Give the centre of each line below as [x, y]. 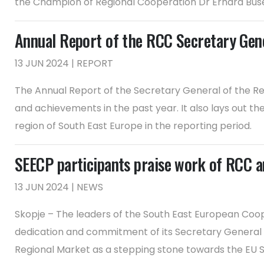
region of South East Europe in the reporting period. [133, 126]
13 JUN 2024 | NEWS [59, 187]
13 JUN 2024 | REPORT [64, 63]
